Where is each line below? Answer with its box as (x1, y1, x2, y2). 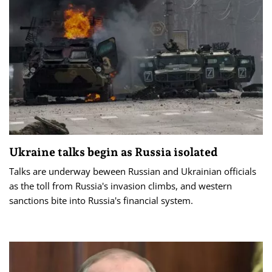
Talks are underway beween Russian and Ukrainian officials (9, 165, 256, 178)
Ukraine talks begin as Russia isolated (9, 145, 217, 159)
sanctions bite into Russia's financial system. (9, 194, 193, 207)
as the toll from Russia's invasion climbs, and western (9, 180, 232, 192)
